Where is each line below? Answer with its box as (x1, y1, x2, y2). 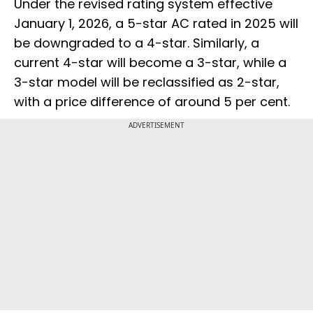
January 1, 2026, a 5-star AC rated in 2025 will (14, 14, 298, 32)
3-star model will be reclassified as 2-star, (14, 73, 279, 91)
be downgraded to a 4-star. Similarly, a (14, 34, 259, 52)
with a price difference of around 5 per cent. (14, 92, 290, 110)
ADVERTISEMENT (129, 119, 184, 130)
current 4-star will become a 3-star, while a (14, 53, 286, 71)
